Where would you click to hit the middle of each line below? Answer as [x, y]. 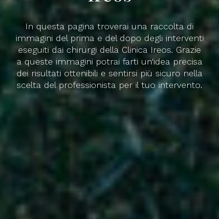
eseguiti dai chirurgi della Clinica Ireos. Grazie [109, 49]
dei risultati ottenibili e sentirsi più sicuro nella [109, 73]
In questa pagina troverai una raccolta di [109, 26]
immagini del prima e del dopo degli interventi [109, 38]
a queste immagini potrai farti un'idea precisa [109, 61]
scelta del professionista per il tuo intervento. [109, 85]
